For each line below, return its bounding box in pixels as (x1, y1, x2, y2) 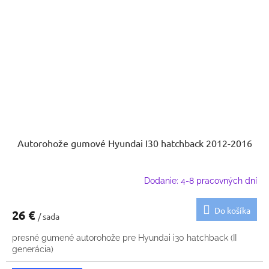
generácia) (12, 244, 53, 255)
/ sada (38, 211, 59, 222)
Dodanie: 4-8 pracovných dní (144, 175, 257, 186)
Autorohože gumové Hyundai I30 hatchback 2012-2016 (17, 137, 252, 150)
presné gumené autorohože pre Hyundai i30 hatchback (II (12, 233, 237, 243)
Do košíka (214, 205, 250, 216)
